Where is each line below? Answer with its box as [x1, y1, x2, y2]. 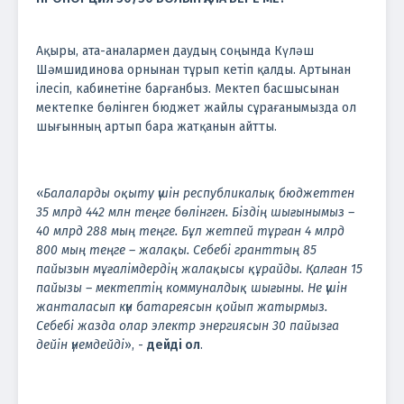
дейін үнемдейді [36, 336, 124, 353]
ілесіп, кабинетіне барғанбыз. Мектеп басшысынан [36, 80, 339, 96]
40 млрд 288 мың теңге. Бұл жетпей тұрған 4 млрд [36, 223, 344, 239]
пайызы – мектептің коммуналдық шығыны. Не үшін [36, 280, 347, 296]
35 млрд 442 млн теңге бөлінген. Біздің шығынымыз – [36, 204, 354, 220]
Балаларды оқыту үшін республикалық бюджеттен [43, 185, 354, 201]
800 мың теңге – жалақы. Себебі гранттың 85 [36, 242, 317, 258]
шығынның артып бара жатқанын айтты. [36, 118, 277, 134]
